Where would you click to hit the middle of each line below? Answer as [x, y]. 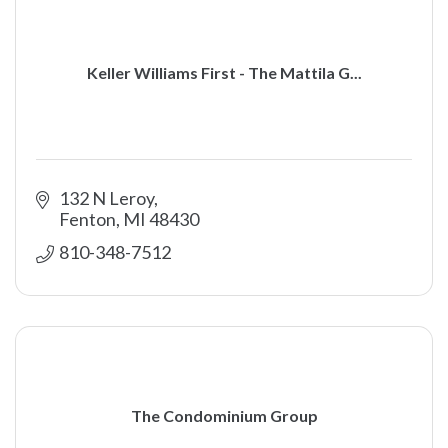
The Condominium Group [224, 415]
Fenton [87, 219]
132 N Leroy [106, 198]
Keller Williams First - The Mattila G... [224, 72]
